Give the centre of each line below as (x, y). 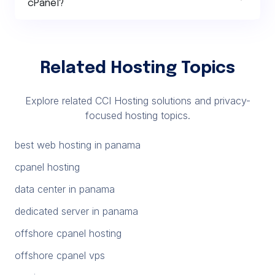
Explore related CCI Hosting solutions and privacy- (137, 100)
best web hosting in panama (78, 145)
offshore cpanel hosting (68, 233)
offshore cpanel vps (60, 255)
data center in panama (65, 189)
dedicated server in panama (76, 211)
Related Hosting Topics (137, 68)
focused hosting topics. (137, 115)
